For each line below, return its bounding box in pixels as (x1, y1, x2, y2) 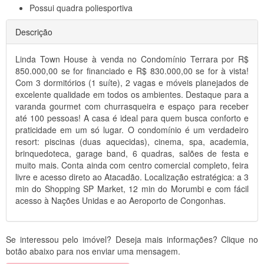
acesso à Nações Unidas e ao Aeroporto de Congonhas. (15, 194, 226, 207)
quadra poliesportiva (54, 2, 133, 14)
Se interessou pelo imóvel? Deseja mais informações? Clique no (6, 233, 258, 246)
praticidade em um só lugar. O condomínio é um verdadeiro (15, 124, 249, 136)
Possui (29, 2, 54, 14)
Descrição (15, 26, 52, 38)
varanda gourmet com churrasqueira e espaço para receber (15, 100, 249, 113)
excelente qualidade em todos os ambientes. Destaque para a (15, 88, 249, 101)
